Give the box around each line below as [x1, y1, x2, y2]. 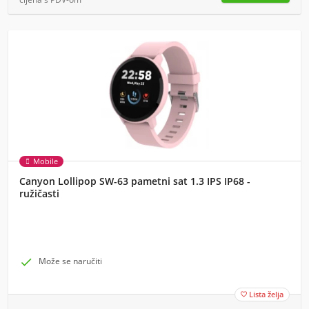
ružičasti [19, 187, 59, 200]
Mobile [33, 156, 58, 166]
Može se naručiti [39, 255, 102, 267]
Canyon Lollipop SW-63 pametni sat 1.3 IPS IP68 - [19, 175, 250, 188]
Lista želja [249, 289, 283, 299]
